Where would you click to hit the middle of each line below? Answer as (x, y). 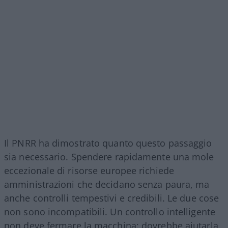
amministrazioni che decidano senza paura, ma (107, 184)
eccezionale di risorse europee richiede (89, 171)
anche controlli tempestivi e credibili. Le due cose (112, 198)
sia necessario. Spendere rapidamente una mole (109, 157)
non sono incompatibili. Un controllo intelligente (110, 212)
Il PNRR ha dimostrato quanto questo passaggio (108, 143)
